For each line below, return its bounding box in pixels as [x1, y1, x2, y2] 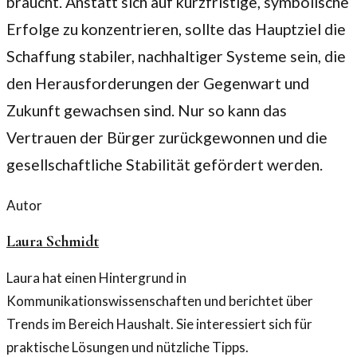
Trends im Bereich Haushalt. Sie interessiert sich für [6, 316, 312, 333]
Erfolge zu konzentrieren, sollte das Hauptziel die [6, 19, 346, 38]
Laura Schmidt [6, 232, 100, 252]
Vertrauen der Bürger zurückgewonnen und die [6, 127, 328, 147]
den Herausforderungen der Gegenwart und [6, 73, 309, 92]
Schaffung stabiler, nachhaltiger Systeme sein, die [6, 46, 346, 65]
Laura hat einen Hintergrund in [6, 269, 186, 287]
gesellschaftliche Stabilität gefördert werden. [6, 155, 323, 174]
